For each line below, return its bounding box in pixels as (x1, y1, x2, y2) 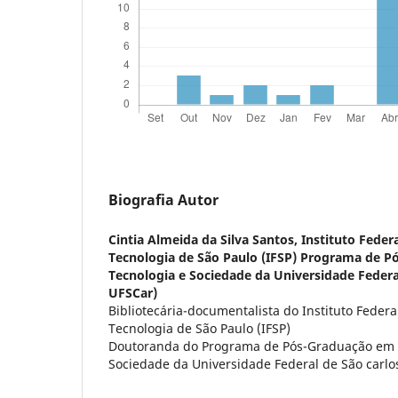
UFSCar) (108, 284, 157, 301)
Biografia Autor (108, 189, 219, 210)
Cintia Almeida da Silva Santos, (108, 231, 301, 248)
